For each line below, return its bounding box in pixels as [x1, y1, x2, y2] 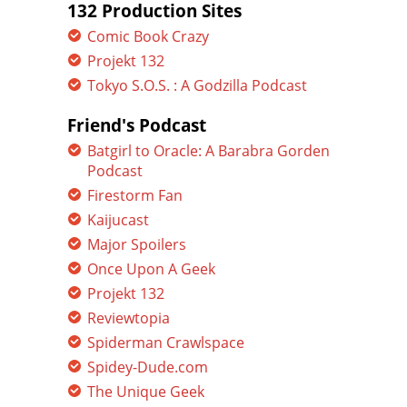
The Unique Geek [87, 382, 204, 402]
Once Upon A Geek [87, 259, 215, 279]
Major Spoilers [87, 234, 186, 254]
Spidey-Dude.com [87, 357, 208, 377]
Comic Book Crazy [87, 26, 209, 46]
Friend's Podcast [67, 114, 206, 136]
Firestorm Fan [87, 185, 183, 205]
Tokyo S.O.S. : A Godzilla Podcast [87, 75, 307, 95]
